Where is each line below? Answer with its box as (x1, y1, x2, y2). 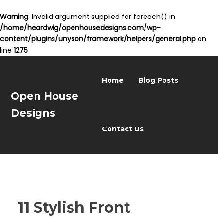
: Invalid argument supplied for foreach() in (28, 12, 175, 21)
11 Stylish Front (18, 199, 130, 217)
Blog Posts (138, 76, 179, 85)
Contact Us (102, 125, 144, 133)
